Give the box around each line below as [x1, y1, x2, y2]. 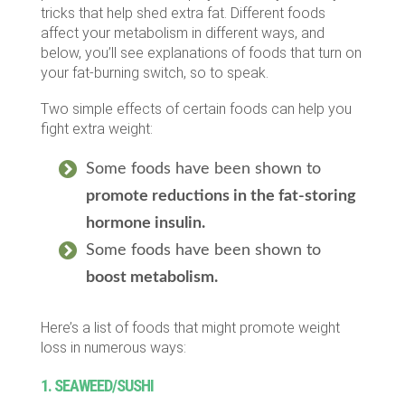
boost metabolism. [85, 268, 218, 286]
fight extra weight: [40, 119, 153, 137]
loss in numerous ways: [40, 338, 186, 356]
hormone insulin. [85, 214, 205, 231]
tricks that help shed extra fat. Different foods [40, 4, 325, 22]
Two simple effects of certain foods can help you [40, 99, 352, 118]
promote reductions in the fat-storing [85, 187, 356, 204]
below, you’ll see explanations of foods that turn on [40, 43, 362, 61]
